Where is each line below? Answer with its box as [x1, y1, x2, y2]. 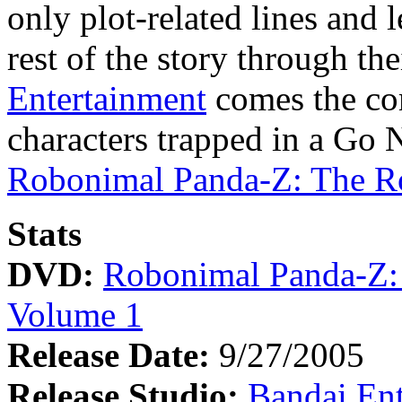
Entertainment [7, 78, 206, 118]
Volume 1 [7, 294, 143, 334]
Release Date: [7, 335, 210, 374]
